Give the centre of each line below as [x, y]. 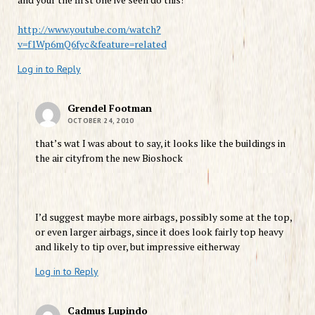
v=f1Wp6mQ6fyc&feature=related [92, 44]
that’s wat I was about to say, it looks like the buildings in [160, 143]
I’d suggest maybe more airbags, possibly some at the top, [163, 217]
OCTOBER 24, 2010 [101, 120]
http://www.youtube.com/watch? [89, 29]
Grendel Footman [109, 108]
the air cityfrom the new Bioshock [109, 157]
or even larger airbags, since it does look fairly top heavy [159, 231]
